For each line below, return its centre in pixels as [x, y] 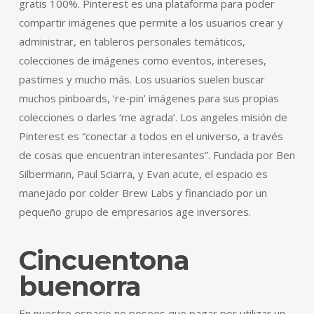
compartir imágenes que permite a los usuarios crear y [151, 22]
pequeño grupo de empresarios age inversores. [135, 212]
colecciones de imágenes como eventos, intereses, [142, 60]
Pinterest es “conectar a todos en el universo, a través [151, 136]
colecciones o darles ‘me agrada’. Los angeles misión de [153, 117]
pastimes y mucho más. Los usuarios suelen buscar [142, 79]
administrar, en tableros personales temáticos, [132, 41]
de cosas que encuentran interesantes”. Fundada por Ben [157, 155]
